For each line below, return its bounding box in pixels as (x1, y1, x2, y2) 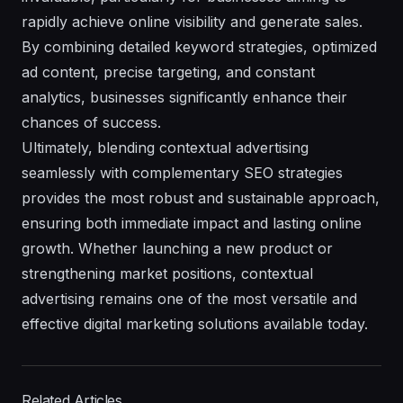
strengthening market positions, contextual (22, 264, 313, 282)
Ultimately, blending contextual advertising (22, 138, 309, 157)
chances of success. (22, 112, 161, 131)
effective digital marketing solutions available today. (22, 314, 368, 333)
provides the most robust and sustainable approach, (22, 188, 380, 207)
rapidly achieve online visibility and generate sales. (22, 12, 363, 31)
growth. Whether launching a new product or (22, 238, 333, 257)
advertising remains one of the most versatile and (22, 289, 357, 308)
